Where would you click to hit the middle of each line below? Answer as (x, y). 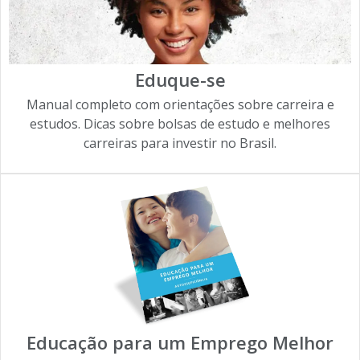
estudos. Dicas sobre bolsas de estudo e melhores (180, 124)
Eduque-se (180, 80)
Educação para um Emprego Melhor (180, 342)
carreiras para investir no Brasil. (180, 143)
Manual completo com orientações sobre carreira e (180, 105)
